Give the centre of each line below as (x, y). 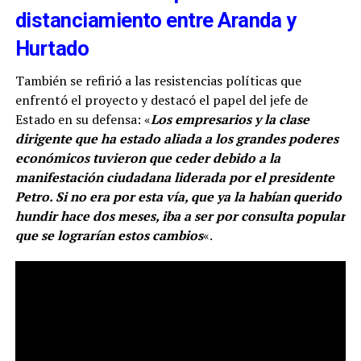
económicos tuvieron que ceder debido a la (147, 158)
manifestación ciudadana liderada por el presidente (174, 177)
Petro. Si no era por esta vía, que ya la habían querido (178, 196)
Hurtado (52, 48)
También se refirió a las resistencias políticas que (158, 80)
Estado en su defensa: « (83, 119)
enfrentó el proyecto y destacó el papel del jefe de (161, 100)
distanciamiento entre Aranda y (156, 20)
